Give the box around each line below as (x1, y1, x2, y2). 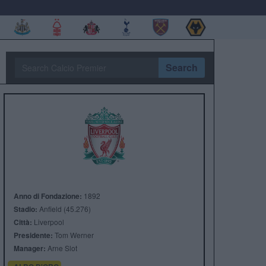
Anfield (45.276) (37, 204, 91, 214)
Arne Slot (45, 243, 77, 253)
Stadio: (13, 204, 37, 214)
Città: (13, 217, 32, 227)
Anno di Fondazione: (13, 191, 82, 201)
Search (165, 61, 198, 74)
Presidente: (13, 230, 53, 240)
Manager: (13, 243, 46, 254)
